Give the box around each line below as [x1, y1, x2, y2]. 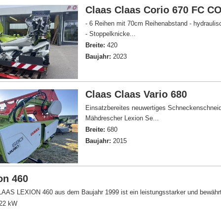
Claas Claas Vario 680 [85, 89, 187, 100]
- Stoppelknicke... [85, 30, 136, 37]
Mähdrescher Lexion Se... [85, 114, 159, 122]
